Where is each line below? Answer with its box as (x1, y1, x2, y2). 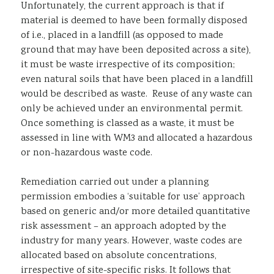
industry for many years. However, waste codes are (21, 234, 242, 248)
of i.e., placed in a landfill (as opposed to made (21, 28, 223, 43)
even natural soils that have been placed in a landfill (21, 72, 253, 87)
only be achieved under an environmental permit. (21, 102, 245, 116)
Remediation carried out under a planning (21, 175, 209, 190)
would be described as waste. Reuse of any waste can (21, 87, 253, 102)
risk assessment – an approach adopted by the (21, 219, 226, 234)
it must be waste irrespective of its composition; (21, 57, 235, 72)
